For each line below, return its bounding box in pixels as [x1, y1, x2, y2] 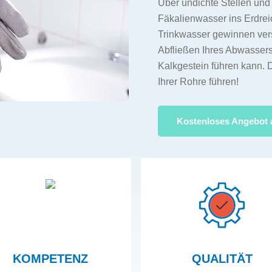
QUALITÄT [191, 252, 253, 266]
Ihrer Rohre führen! [158, 76, 239, 87]
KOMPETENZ [12, 252, 88, 266]
